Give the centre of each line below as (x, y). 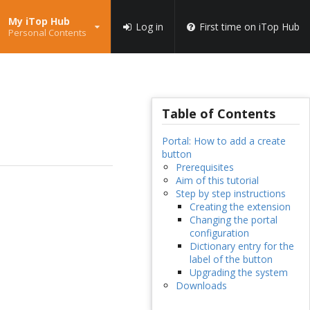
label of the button (231, 259)
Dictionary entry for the (241, 246)
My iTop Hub (39, 21)
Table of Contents (218, 114)
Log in (149, 26)
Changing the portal (233, 220)
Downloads (201, 286)
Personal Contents (47, 32)
